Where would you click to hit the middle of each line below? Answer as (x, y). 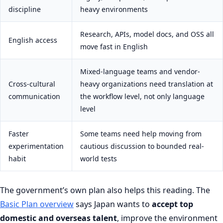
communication (34, 96)
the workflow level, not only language (142, 96)
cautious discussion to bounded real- (142, 146)
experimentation (36, 146)
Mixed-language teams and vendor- (140, 71)
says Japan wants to (113, 204)
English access (33, 40)
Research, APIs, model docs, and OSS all (147, 34)
